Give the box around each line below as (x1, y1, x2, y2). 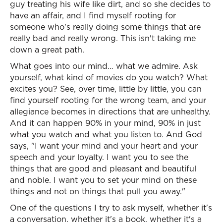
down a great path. (10, 44, 84, 55)
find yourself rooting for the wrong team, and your (10, 95, 206, 106)
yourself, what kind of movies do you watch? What (10, 72, 208, 83)
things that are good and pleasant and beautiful (10, 163, 196, 174)
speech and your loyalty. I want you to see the (10, 152, 188, 163)
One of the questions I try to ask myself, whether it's (10, 202, 212, 213)
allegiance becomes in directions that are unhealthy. (10, 106, 211, 117)
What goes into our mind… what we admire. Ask (10, 60, 198, 71)
